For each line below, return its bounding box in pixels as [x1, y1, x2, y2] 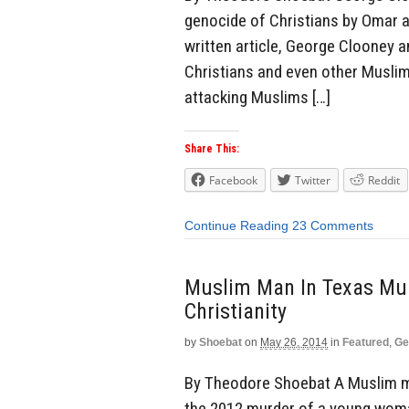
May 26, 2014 [260, 335, 328, 349]
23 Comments [292, 218, 373, 234]
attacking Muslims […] [184, 86, 330, 108]
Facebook [209, 173, 257, 189]
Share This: [184, 142, 239, 156]
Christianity [184, 298, 287, 324]
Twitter [295, 173, 330, 189]
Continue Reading [184, 218, 288, 234]
